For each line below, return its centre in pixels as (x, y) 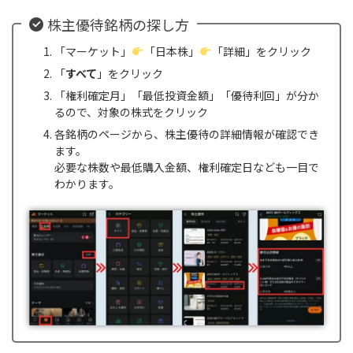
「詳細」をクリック (261, 51)
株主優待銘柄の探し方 (118, 25)
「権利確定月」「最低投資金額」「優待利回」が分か (187, 95)
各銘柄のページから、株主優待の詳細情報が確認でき (187, 134)
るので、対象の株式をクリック (131, 111)
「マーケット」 (93, 51)
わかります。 (87, 183)
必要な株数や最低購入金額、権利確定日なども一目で (187, 167)
